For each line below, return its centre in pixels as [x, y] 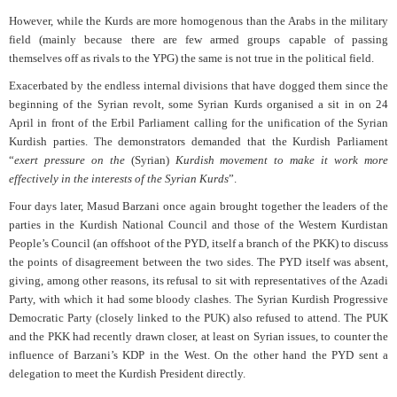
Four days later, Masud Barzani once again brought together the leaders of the [198, 206]
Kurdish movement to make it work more [282, 160]
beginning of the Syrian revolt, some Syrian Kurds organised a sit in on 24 [198, 104]
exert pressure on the [70, 160]
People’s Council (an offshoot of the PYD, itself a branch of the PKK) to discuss [198, 243]
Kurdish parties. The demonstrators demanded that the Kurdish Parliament [198, 141]
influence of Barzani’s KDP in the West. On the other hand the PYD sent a [198, 354]
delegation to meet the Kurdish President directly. [127, 373]
